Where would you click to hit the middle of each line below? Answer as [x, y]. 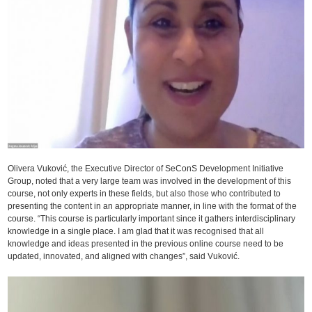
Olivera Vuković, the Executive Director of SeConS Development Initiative [146, 168]
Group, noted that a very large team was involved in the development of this [150, 181]
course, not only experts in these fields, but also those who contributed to [145, 193]
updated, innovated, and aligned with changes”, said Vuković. [124, 256]
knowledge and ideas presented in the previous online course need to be [146, 243]
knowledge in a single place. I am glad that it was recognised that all [136, 231]
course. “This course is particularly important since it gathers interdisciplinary [152, 218]
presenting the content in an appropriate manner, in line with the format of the [153, 206]
